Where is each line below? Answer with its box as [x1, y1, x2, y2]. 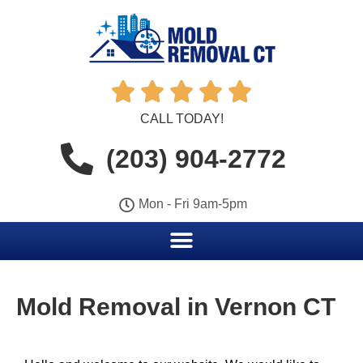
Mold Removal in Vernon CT [16, 293, 335, 320]
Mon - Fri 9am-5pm [139, 197, 248, 211]
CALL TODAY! [139, 112, 224, 126]
